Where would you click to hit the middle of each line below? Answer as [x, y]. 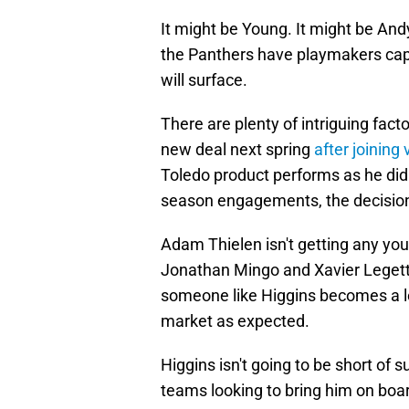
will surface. [204, 80]
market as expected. [235, 321]
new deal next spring [237, 150]
